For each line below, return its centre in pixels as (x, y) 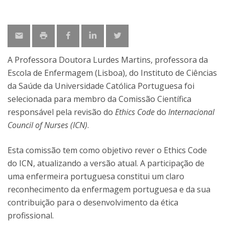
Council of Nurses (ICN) (47, 125)
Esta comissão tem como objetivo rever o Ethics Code (107, 150)
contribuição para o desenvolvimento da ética (93, 202)
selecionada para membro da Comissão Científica (99, 99)
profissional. (31, 215)
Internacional (191, 112)
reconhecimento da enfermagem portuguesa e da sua (109, 189)
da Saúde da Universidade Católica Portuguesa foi (101, 86)
